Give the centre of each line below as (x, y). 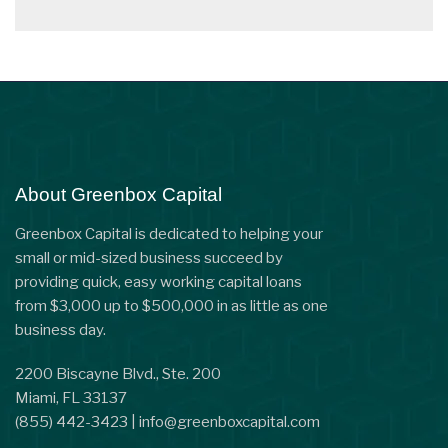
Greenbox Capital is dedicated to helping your (169, 234)
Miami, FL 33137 (71, 398)
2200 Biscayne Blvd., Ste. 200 (118, 374)
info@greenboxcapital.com (229, 422)
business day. (60, 330)
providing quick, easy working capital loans (158, 282)
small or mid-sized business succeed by (149, 258)
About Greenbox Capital (118, 194)
